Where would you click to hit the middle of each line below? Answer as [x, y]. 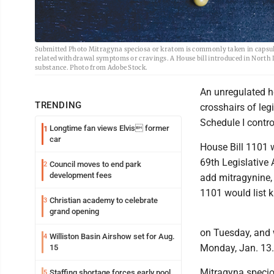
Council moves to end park [95, 164]
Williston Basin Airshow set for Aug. [112, 236]
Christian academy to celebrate [104, 200]
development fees [81, 175]
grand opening [74, 211]
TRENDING [58, 105]
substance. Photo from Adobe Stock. [91, 67]
